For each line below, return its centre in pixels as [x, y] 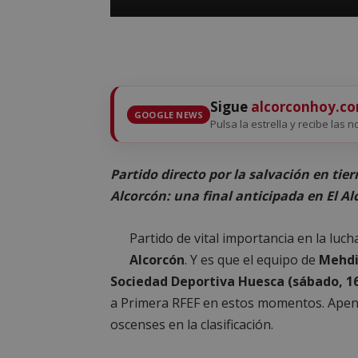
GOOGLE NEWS [169, 114]
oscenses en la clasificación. [192, 324]
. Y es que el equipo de [252, 260]
